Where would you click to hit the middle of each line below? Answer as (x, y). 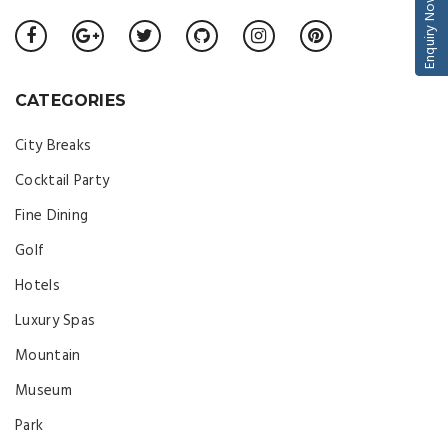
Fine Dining (52, 216)
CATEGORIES (71, 100)
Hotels (37, 286)
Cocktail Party (62, 181)
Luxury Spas (55, 321)
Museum (43, 391)
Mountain (48, 356)
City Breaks (53, 146)
